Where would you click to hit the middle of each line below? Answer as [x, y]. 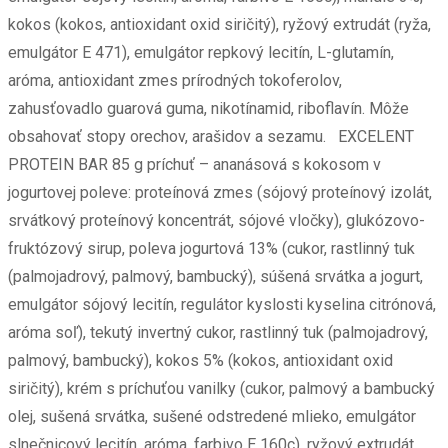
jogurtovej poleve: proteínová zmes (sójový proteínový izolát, [220, 193]
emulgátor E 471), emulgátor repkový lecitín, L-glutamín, [201, 53]
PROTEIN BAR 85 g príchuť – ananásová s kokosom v [194, 165]
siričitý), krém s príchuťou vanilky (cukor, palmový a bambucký [221, 389]
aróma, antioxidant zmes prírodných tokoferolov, [175, 81]
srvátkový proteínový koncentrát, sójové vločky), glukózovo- [216, 221]
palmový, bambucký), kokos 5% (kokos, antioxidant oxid [200, 361]
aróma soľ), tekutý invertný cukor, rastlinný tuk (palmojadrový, [218, 333]
